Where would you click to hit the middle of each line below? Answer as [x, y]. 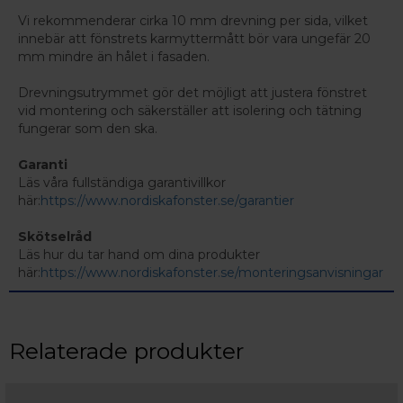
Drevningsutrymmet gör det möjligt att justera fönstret [193, 93]
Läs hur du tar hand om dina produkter [139, 255]
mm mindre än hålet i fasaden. [114, 57]
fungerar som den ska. [88, 129]
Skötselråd [55, 237]
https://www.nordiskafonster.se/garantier [167, 201]
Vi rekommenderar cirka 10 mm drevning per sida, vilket [193, 21]
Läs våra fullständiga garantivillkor [122, 183]
